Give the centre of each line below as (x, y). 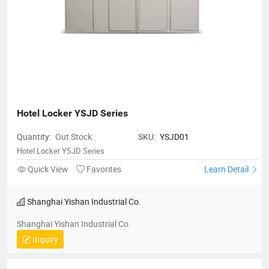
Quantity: (35, 136)
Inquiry (44, 239)
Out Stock (74, 136)
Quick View (48, 169)
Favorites (103, 169)
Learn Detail (227, 169)
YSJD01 (174, 136)
